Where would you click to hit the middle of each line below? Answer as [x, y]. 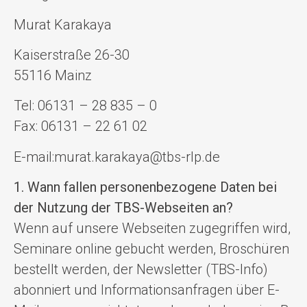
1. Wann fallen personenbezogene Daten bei [145, 187]
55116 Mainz [53, 76]
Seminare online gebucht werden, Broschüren [151, 249]
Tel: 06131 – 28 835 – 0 [85, 106]
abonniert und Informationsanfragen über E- [147, 290]
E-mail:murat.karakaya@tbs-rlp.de [117, 157]
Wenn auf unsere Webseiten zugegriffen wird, [152, 229]
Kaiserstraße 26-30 [72, 55]
